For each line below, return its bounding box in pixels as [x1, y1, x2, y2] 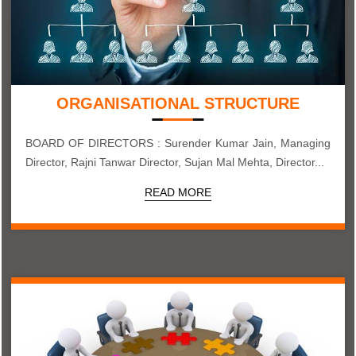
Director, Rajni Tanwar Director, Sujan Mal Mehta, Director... [184, 156, 324, 168]
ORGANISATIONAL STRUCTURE [56, 95, 300, 112]
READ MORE [145, 186, 211, 199]
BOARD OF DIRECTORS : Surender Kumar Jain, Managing [25, 137, 331, 149]
